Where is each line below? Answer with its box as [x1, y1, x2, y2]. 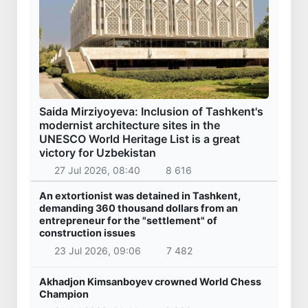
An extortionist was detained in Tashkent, [39, 190, 241, 202]
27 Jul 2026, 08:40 [54, 164, 140, 177]
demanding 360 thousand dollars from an [39, 202, 238, 214]
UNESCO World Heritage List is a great [39, 131, 240, 146]
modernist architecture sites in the [39, 118, 220, 132]
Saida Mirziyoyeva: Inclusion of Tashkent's [39, 104, 263, 118]
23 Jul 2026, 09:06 [54, 244, 141, 256]
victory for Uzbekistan [39, 145, 156, 159]
